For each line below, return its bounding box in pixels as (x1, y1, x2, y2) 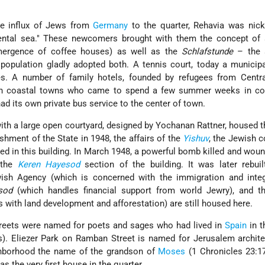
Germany (93, 20, 128, 31)
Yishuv (182, 133, 209, 144)
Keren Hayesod (17, 159, 80, 170)
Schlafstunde (181, 46, 233, 57)
